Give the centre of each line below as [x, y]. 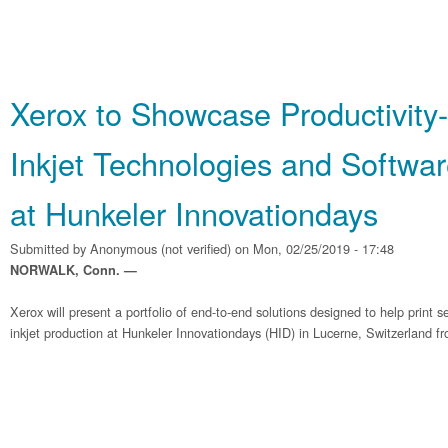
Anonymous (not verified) [160, 248]
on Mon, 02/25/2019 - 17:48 [312, 248]
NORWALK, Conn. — [77, 270]
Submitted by [50, 248]
